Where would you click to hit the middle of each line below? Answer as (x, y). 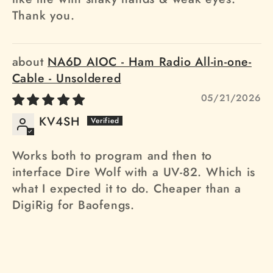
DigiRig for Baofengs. (73, 205)
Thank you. (43, 16)
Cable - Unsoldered (66, 78)
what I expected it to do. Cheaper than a (126, 189)
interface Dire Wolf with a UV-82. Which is (134, 172)
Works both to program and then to (112, 156)
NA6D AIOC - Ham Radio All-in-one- (150, 62)
